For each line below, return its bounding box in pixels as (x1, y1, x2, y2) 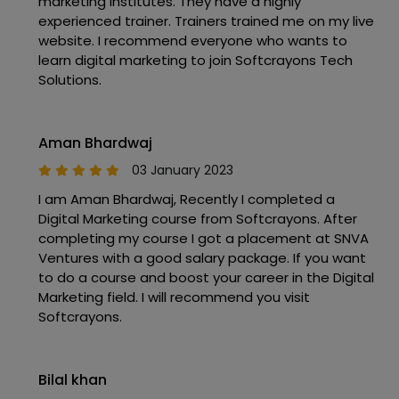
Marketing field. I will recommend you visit (38, 288, 310, 307)
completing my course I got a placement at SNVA (38, 229, 369, 248)
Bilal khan (38, 370, 107, 391)
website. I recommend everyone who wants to (38, 31, 347, 51)
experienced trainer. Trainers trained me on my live (38, 12, 374, 31)
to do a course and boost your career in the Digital (38, 268, 374, 288)
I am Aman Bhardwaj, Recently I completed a (38, 190, 335, 209)
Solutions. (38, 70, 102, 90)
